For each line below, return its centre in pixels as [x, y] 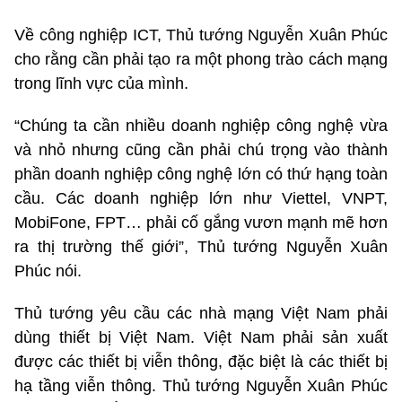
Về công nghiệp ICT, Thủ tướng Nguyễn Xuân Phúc [201, 35]
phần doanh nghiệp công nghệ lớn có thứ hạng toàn [201, 175]
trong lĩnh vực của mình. [101, 84]
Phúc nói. [48, 271]
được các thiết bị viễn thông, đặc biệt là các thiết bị [201, 362]
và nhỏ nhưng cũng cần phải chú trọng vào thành [201, 150]
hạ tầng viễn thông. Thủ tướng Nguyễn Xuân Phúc [201, 386]
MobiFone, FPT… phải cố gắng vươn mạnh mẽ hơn [201, 223]
